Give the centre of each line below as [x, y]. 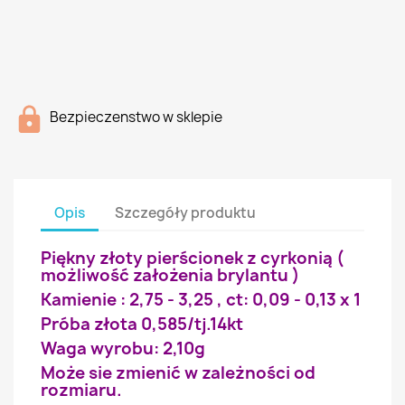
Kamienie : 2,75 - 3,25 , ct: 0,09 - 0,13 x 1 [201, 300]
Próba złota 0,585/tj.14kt [142, 324]
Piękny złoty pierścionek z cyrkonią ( [193, 258]
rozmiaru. [81, 390]
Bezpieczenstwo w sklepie [136, 117]
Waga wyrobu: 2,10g [123, 348]
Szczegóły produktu [186, 212]
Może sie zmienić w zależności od [178, 373]
